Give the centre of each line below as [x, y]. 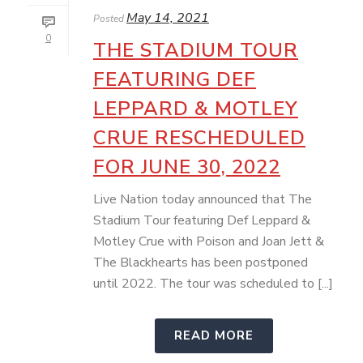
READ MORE [214, 335]
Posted [109, 19]
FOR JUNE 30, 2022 [187, 167]
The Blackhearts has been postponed [201, 263]
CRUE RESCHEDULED [199, 138]
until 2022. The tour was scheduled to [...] [213, 284]
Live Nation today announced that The [203, 199]
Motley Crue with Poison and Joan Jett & [209, 241]
